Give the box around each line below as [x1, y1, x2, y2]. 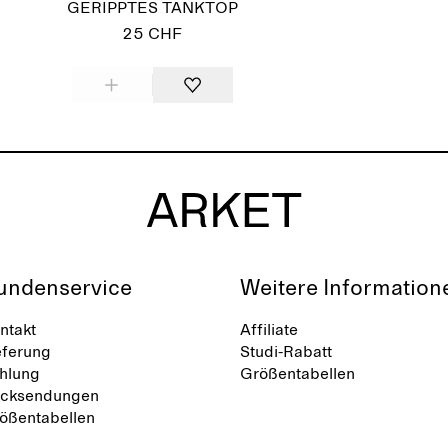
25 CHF [122, 26, 182, 42]
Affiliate [240, 322, 298, 338]
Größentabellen [240, 366, 355, 382]
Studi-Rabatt [240, 344, 332, 360]
